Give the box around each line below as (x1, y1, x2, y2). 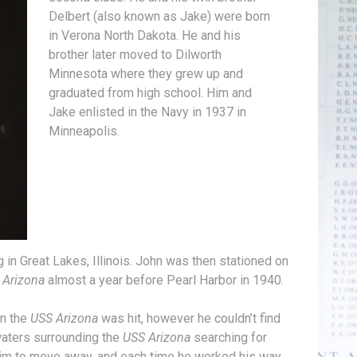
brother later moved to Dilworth (49, 46, 222, 62)
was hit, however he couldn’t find (98, 310, 280, 326)
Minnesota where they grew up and (49, 65, 244, 81)
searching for (190, 329, 267, 345)
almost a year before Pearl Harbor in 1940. (45, 272, 284, 288)
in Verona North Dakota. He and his (49, 27, 241, 43)
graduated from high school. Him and (49, 84, 253, 100)
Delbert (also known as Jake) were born (49, 8, 271, 24)
